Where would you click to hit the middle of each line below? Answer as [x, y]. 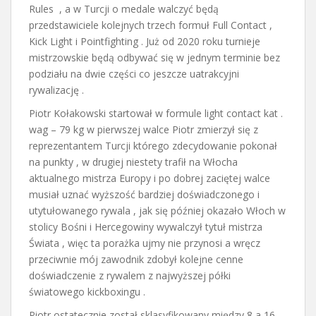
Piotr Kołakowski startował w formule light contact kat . [156, 113]
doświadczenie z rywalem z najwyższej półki [130, 275]
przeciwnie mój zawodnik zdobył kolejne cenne [136, 259]
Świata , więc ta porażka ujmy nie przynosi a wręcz [145, 243]
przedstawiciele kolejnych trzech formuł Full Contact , [151, 25]
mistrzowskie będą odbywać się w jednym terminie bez [154, 57]
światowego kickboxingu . [87, 291]
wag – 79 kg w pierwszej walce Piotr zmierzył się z [144, 129]
